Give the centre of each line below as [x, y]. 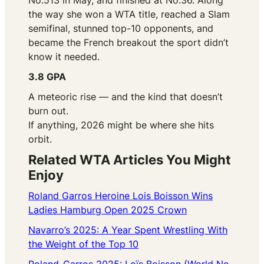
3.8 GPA [47, 77]
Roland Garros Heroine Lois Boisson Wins [121, 196]
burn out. [48, 111]
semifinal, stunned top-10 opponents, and [121, 29]
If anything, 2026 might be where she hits [121, 125]
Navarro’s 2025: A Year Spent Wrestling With [128, 230]
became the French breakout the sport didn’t [128, 43]
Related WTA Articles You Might [130, 160]
